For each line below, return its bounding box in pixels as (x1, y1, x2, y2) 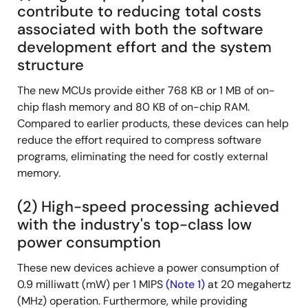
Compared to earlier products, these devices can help (17, 116, 289, 131)
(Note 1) (166, 277, 205, 292)
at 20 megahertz (205, 277, 291, 292)
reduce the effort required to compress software (17, 133, 261, 148)
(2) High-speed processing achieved (17, 197, 279, 217)
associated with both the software (17, 19, 263, 40)
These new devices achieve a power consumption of (17, 261, 279, 276)
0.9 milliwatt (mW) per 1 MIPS (17, 277, 166, 292)
